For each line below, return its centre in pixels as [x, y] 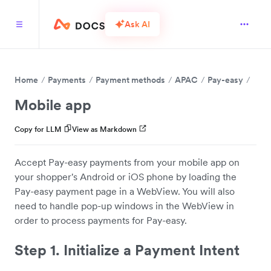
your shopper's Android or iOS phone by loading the [126, 177]
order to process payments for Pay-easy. [101, 220]
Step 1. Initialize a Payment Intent [127, 250]
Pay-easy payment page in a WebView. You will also [125, 191]
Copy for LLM [38, 129]
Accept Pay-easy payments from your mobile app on [127, 162]
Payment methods [130, 80]
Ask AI [137, 24]
